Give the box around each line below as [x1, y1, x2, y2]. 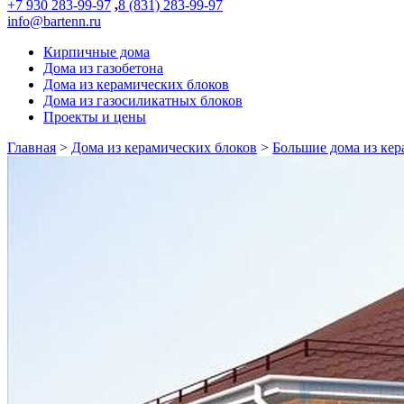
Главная [7, 140, 56, 155]
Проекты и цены [43, 109, 146, 124]
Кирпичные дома [43, 44, 150, 60]
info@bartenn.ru [7, 14, 101, 29]
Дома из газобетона [43, 60, 163, 76]
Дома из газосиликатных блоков [43, 93, 243, 108]
